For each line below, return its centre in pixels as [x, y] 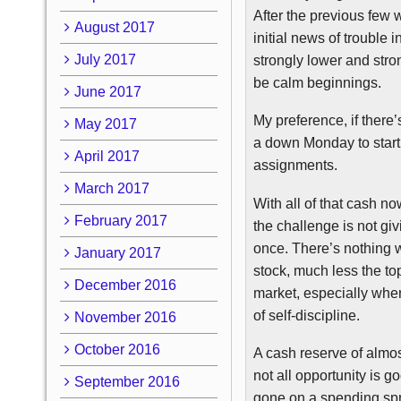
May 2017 [105, 124]
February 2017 [120, 220]
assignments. [296, 165]
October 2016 [117, 349]
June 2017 [107, 91]
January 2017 [117, 252]
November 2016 [125, 317]
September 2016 [127, 381]
